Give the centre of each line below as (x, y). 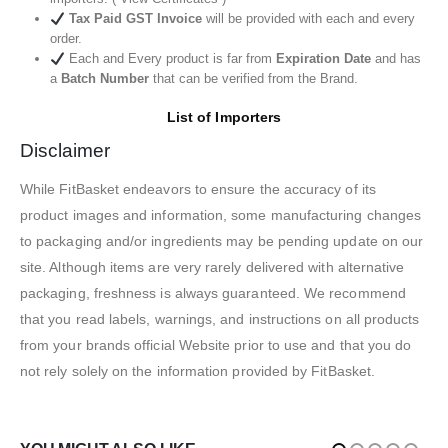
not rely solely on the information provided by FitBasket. (197, 371)
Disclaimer (65, 151)
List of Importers (224, 117)
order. (65, 39)
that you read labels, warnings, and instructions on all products (220, 319)
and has (395, 59)
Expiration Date (323, 59)
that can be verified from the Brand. (253, 79)
